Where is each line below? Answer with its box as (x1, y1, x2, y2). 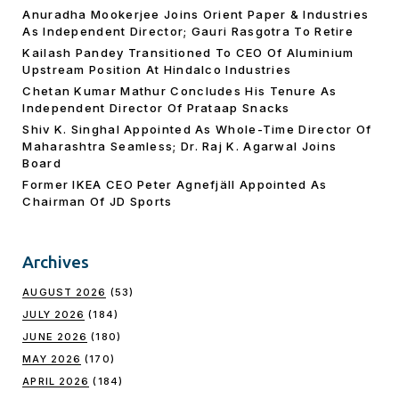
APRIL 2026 (22, 374, 90, 387)
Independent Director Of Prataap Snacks (22, 100, 290, 115)
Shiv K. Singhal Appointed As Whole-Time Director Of (22, 121, 372, 136)
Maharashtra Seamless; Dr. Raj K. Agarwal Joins (22, 138, 338, 153)
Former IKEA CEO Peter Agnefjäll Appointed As (22, 176, 328, 191)
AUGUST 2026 (22, 285, 107, 298)
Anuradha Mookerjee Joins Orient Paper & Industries (22, 6, 370, 21)
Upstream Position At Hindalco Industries (22, 61, 292, 77)
